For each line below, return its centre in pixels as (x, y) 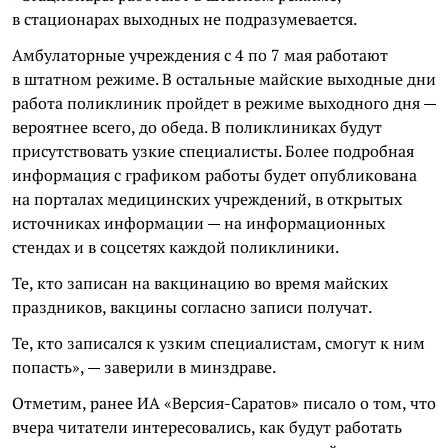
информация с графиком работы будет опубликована (214, 175)
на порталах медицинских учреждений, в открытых (207, 199)
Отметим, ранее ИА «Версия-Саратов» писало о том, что (224, 403)
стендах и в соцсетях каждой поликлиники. (175, 247)
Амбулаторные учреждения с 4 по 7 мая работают (200, 55)
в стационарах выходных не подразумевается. (184, 19)
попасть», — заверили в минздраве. (144, 367)
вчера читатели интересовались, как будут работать (207, 427)
